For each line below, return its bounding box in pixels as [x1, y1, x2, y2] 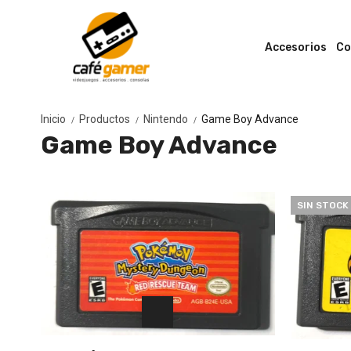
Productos [79, 113, 132, 125]
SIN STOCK [296, 200, 349, 211]
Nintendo [143, 113, 190, 125]
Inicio [41, 113, 68, 125]
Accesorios [265, 40, 327, 54]
